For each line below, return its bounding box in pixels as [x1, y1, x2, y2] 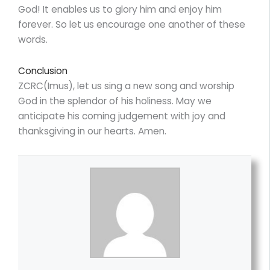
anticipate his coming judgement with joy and [18, 109, 225, 122]
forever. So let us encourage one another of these [18, 17, 245, 31]
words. [18, 33, 48, 46]
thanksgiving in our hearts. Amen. [18, 124, 166, 137]
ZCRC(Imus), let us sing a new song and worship [18, 79, 234, 92]
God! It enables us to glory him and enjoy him [18, 2, 222, 16]
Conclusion [18, 64, 67, 77]
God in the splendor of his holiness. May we [18, 94, 212, 107]
